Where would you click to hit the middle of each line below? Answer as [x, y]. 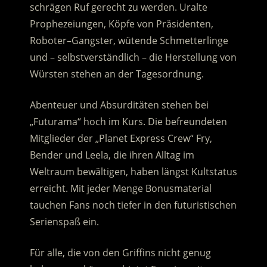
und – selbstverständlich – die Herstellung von [133, 57]
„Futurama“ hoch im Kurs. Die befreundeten [128, 121]
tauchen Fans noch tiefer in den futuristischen [133, 205]
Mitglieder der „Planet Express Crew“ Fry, [121, 138]
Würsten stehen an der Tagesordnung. [117, 74]
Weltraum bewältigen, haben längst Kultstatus [133, 171]
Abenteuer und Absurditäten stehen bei [119, 105]
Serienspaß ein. [64, 221]
